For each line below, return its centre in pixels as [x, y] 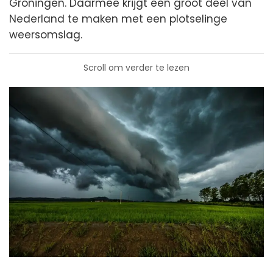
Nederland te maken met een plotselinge [118, 19]
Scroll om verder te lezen [136, 68]
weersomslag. [46, 35]
